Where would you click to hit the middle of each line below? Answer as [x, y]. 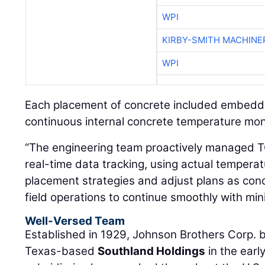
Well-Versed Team [75, 221]
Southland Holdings [152, 251]
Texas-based [62, 251]
